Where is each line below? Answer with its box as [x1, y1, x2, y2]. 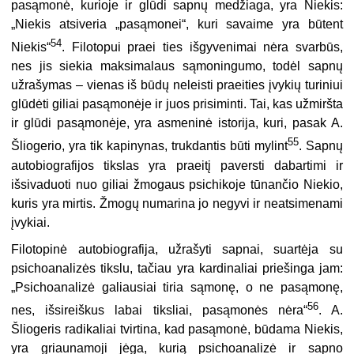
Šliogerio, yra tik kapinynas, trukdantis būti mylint [11, 139, 288, 153]
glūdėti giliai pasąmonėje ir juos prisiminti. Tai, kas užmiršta [11, 97, 343, 111]
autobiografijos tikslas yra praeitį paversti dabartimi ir [11, 158, 343, 172]
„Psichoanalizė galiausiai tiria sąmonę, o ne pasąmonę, [11, 280, 343, 294]
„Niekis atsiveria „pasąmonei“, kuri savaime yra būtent [11, 17, 343, 31]
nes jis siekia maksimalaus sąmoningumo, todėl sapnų [11, 59, 343, 73]
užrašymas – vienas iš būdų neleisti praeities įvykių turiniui [11, 78, 343, 92]
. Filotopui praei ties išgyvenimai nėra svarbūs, [62, 40, 343, 55]
